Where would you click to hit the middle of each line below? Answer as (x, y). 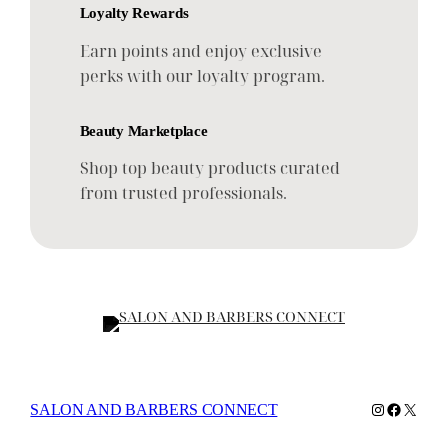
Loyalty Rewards (134, 12)
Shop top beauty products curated (209, 168)
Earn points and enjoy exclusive (200, 50)
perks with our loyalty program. (202, 75)
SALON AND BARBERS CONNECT (154, 410)
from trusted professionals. (183, 193)
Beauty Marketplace (143, 130)
